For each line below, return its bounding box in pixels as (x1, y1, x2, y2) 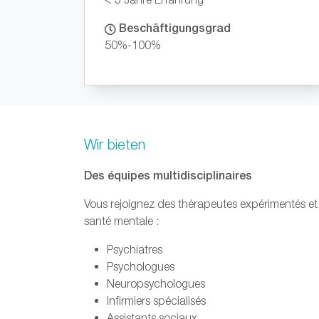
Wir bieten (84, 136, 145, 152)
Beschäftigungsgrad (116, 21, 231, 34)
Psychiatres (107, 243, 162, 256)
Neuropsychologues (107, 277, 205, 290)
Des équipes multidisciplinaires (84, 168, 252, 182)
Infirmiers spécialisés (107, 294, 206, 307)
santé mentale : (84, 214, 159, 227)
